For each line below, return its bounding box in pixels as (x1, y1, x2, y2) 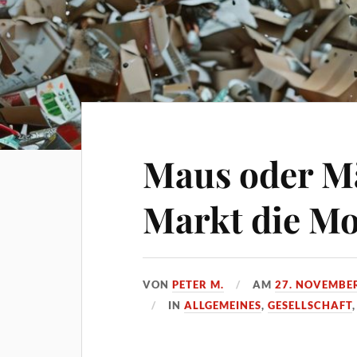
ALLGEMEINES (184, 299, 262, 312)
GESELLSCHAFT (268, 299, 353, 312)
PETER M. (172, 278, 225, 291)
